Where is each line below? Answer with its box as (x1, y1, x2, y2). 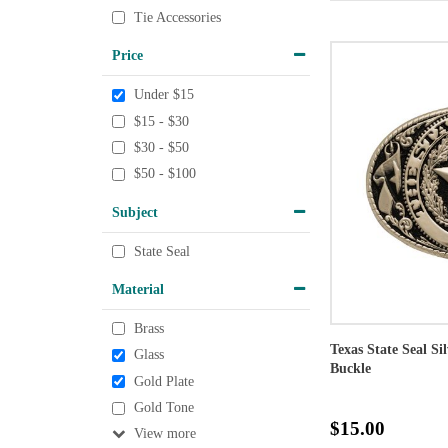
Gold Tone (134, 400, 194, 416)
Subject (112, 203, 158, 220)
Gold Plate (134, 374, 194, 390)
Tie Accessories (134, 10, 221, 26)
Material (112, 281, 164, 297)
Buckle (330, 361, 371, 377)
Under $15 (134, 87, 194, 103)
